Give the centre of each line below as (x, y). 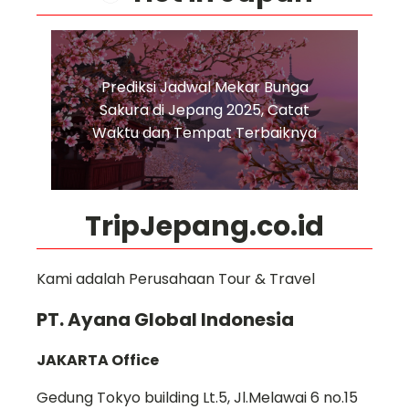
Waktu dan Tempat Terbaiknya (204, 132)
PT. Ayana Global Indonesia (165, 319)
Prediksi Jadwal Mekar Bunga (204, 87)
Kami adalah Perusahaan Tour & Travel (176, 278)
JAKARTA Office (98, 360)
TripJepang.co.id (204, 226)
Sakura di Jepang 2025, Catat (204, 110)
